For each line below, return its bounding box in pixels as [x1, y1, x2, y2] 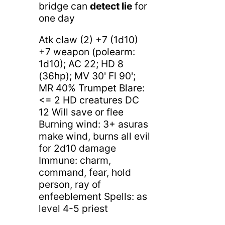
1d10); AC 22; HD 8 [38, 57, 124, 70]
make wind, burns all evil [38, 130, 150, 142]
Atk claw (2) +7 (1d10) [38, 33, 138, 46]
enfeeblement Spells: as [38, 190, 147, 202]
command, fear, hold [38, 166, 131, 178]
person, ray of [38, 178, 101, 190]
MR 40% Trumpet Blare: [38, 81, 145, 94]
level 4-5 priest [38, 202, 108, 214]
